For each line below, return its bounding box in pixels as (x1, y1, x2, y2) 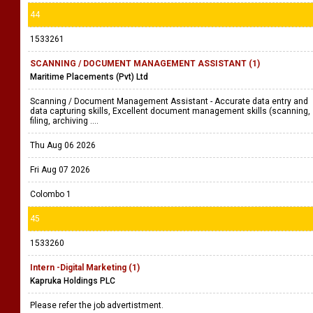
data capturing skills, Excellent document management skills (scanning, (30, 106, 310, 116)
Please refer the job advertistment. (30, 300, 166, 310)
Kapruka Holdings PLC (30, 276, 115, 286)
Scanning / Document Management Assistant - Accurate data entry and (30, 96, 308, 106)
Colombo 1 (30, 189, 71, 199)
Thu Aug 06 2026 (30, 140, 96, 150)
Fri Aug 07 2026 (30, 165, 90, 175)
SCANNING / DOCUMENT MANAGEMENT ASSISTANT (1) (30, 59, 260, 68)
